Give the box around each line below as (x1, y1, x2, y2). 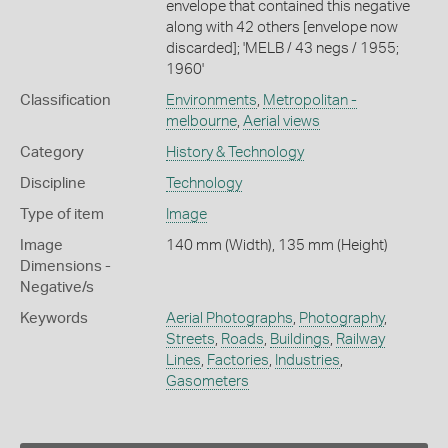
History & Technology (165, 144, 304, 160)
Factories (206, 352, 269, 368)
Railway (335, 331, 385, 347)
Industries (274, 352, 340, 368)
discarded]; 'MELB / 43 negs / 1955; (165, 40, 399, 56)
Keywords (20, 310, 88, 326)
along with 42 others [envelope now (165, 19, 398, 35)
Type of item (20, 206, 104, 222)
